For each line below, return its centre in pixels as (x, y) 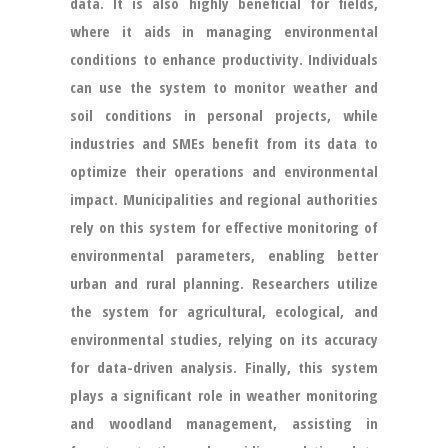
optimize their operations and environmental (224, 171)
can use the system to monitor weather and (224, 87)
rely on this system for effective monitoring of (224, 227)
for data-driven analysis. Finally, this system (224, 367)
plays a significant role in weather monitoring (224, 395)
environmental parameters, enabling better (224, 255)
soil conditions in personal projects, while (224, 115)
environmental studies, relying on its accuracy (224, 339)
